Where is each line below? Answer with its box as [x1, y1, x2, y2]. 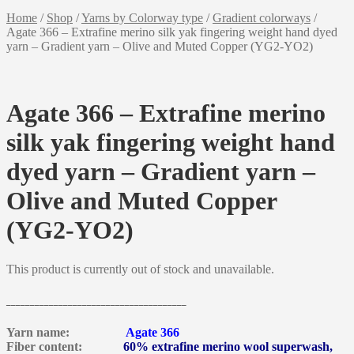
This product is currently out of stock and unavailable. [6, 262, 274, 276]
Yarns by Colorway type [81, 11, 203, 24]
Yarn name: [6, 325, 126, 339]
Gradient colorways [213, 11, 311, 24]
